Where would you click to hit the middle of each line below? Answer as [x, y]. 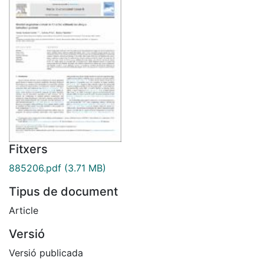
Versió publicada [46, 253]
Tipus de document [63, 191]
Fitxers [28, 149]
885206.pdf [35, 168]
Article [24, 210]
